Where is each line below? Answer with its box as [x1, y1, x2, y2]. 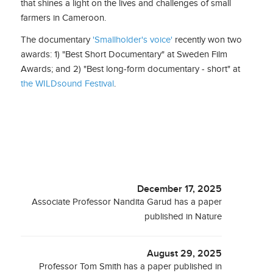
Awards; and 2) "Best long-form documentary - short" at [20, 64, 240, 74]
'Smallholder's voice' [92, 35, 175, 45]
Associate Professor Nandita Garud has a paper [32, 197, 222, 207]
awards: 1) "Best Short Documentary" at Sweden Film [20, 49, 227, 60]
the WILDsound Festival [20, 79, 114, 89]
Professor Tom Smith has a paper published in [39, 261, 222, 272]
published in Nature [144, 211, 222, 222]
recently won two [174, 35, 242, 45]
